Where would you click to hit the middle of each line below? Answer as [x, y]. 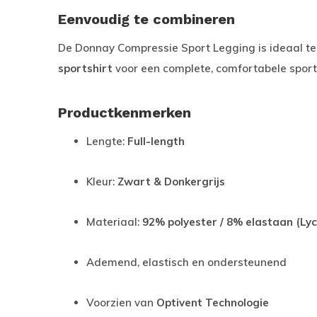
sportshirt [85, 68]
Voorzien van [121, 302]
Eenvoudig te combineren [146, 19]
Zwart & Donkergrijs [171, 181]
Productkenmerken [125, 113]
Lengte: [107, 141]
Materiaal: [114, 222]
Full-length [156, 141]
